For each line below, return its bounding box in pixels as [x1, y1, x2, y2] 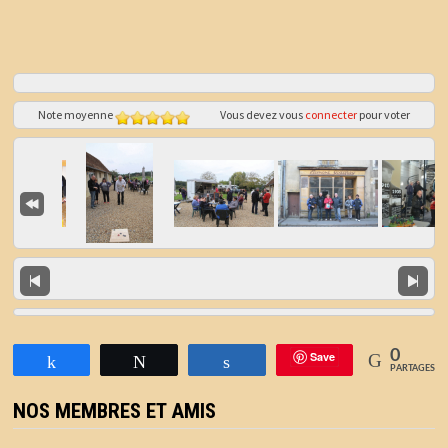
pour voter [356, 107, 410, 123]
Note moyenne [37, 107, 113, 123]
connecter [304, 107, 357, 123]
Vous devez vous [219, 107, 305, 123]
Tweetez [160, 353, 211, 368]
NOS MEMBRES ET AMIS [12, 398, 216, 423]
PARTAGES [390, 363, 436, 373]
